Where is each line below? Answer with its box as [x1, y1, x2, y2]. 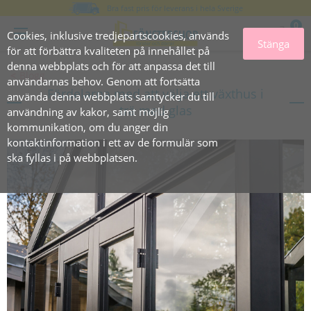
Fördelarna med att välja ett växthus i [47, 85, 264, 102]
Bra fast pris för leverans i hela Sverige [107, 3, 243, 13]
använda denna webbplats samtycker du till [7, 90, 215, 103]
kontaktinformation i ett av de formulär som [7, 135, 218, 149]
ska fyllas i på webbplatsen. [7, 151, 137, 165]
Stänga [257, 37, 289, 51]
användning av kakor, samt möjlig [7, 105, 169, 119]
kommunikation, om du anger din [7, 120, 168, 134]
